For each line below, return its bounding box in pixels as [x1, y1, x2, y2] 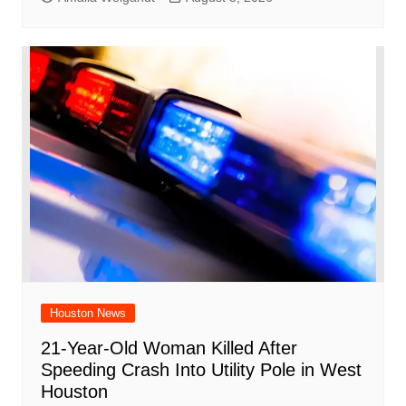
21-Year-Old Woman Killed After [40, 338, 297, 359]
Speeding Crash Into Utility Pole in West [40, 360, 362, 381]
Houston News [49, 306, 126, 321]
